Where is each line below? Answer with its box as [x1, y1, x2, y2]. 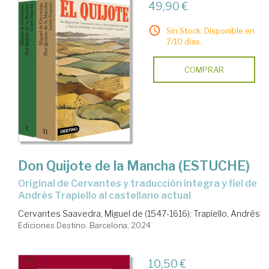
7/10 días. [166, 37, 202, 47]
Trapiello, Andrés [193, 208, 260, 219]
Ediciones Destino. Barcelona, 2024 [18, 220, 151, 231]
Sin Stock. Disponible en [166, 26, 255, 36]
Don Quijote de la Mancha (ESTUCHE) [18, 158, 250, 174]
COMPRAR [184, 65, 224, 75]
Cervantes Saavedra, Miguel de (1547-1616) [18, 208, 190, 219]
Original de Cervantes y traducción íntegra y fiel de [18, 178, 25, 190]
